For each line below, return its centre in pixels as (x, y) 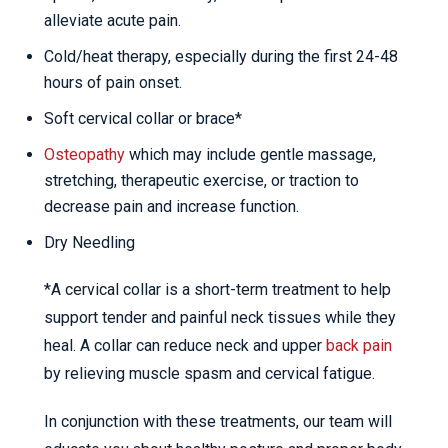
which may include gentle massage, (250, 154)
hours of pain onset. (113, 82)
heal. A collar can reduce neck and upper (185, 345)
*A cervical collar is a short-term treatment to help (217, 289)
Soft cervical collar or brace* (143, 118)
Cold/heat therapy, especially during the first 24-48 (221, 56)
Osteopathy (84, 154)
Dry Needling (89, 242)
